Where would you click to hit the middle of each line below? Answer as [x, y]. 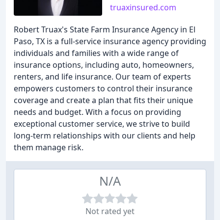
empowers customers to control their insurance [103, 88]
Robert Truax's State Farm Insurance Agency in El [105, 29]
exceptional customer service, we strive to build [102, 124]
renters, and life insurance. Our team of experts [102, 77]
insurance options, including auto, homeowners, [104, 65]
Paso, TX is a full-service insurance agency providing [110, 41]
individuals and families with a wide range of [96, 53]
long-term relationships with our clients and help [105, 136]
